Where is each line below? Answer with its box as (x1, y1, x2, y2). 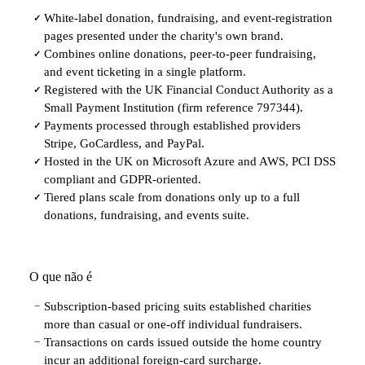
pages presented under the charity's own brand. (44, 29, 284, 42)
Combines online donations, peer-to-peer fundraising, (44, 46, 316, 60)
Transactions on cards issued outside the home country (44, 335, 322, 349)
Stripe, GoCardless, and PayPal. (44, 136, 204, 150)
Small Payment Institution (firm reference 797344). (44, 100, 303, 114)
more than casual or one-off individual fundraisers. (44, 317, 302, 331)
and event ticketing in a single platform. (44, 64, 246, 78)
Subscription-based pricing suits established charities (44, 299, 311, 313)
